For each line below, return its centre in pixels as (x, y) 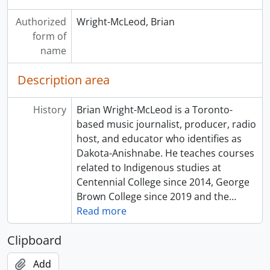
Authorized (41, 22)
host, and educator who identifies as (159, 139)
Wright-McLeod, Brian (125, 22)
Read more (101, 211)
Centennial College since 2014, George (163, 182)
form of (49, 36)
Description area (64, 80)
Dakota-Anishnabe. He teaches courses (165, 153)
